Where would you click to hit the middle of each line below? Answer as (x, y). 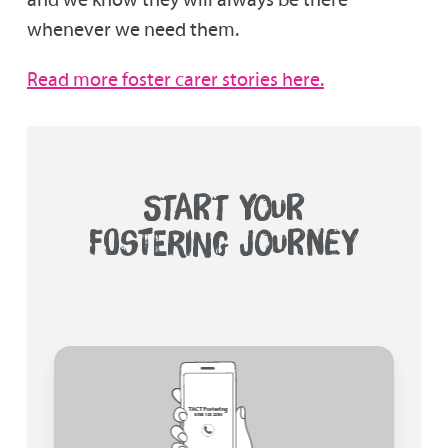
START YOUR (223, 208)
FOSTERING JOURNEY (223, 243)
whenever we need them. (132, 29)
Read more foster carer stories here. (175, 79)
